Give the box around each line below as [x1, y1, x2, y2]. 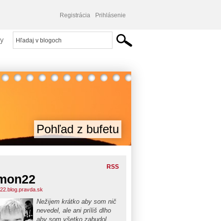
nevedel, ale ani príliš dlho [37, 207, 111, 214]
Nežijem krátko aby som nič [37, 198, 116, 205]
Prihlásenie [95, 12, 126, 19]
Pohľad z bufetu [37, 122, 119, 136]
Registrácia [60, 12, 90, 19]
